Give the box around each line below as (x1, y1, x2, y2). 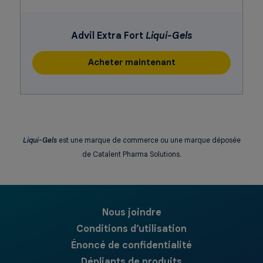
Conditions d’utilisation (76, 223, 187, 235)
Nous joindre (102, 207, 161, 218)
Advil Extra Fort (71, 29, 146, 42)
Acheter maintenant (87, 57, 176, 68)
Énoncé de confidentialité (71, 240, 192, 251)
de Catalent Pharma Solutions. (82, 149, 181, 159)
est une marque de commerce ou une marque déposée (58, 135, 241, 144)
